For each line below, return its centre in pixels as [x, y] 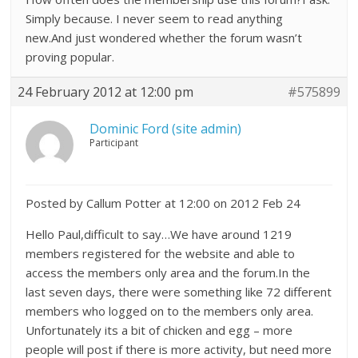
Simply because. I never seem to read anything [155, 18]
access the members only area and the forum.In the [168, 272]
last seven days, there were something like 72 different [179, 292]
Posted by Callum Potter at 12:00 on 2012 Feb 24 [163, 203]
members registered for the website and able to [161, 253]
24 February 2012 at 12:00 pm [106, 92]
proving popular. [70, 57]
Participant [114, 143]
